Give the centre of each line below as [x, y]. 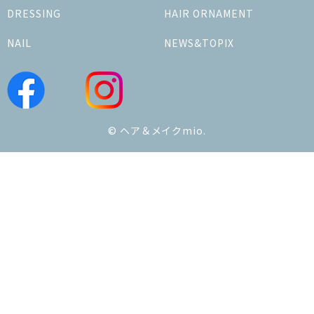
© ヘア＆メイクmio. [157, 130]
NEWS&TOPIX [199, 42]
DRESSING [34, 13]
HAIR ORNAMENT [209, 13]
